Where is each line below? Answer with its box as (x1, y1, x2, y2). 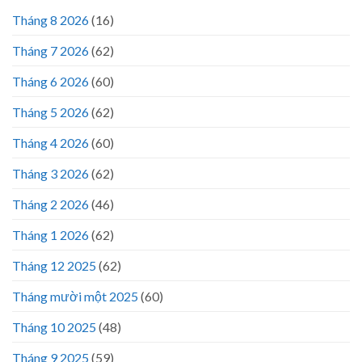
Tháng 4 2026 (12, 135, 89, 151)
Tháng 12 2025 (12, 258, 96, 274)
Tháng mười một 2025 (12, 288, 138, 305)
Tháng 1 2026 (12, 227, 89, 243)
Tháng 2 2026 (12, 196, 89, 213)
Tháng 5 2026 (12, 104, 89, 120)
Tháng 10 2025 (12, 319, 96, 335)
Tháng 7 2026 (12, 43, 89, 59)
